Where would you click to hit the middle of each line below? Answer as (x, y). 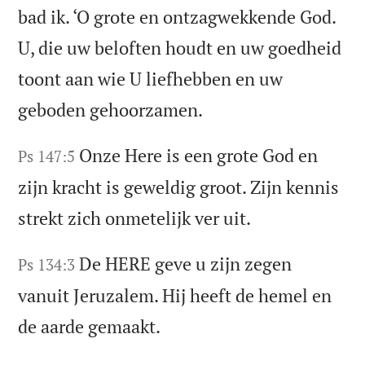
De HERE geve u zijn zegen (186, 264)
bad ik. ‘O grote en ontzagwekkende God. (177, 17)
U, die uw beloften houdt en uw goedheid (180, 48)
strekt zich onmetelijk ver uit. (135, 218)
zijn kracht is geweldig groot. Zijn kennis (179, 187)
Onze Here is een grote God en (199, 156)
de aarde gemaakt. (90, 327)
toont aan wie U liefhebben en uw (151, 79)
